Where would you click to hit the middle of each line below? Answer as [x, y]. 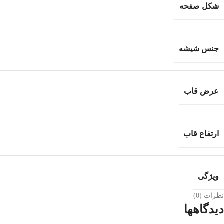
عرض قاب [201, 91]
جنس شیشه [199, 48]
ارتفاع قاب [201, 133]
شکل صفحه [199, 6]
